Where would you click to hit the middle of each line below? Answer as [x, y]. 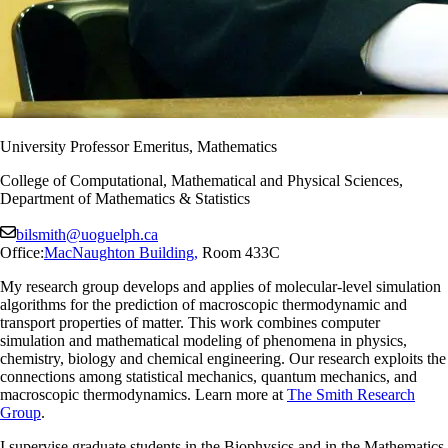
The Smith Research [351, 394]
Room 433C [239, 252]
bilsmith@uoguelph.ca [87, 234]
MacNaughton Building [119, 252]
